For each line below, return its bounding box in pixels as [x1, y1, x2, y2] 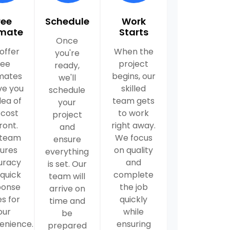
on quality [114, 144, 154, 156]
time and [49, 195, 85, 207]
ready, [54, 59, 80, 71]
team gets [112, 94, 155, 107]
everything [45, 145, 89, 158]
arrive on [49, 182, 85, 195]
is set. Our [47, 158, 87, 170]
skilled [121, 82, 146, 94]
